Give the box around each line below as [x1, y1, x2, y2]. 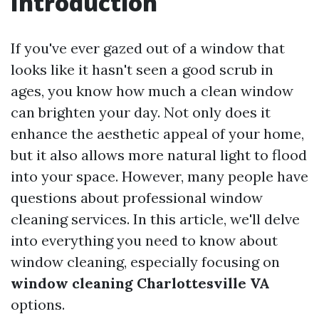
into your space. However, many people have [11, 167, 308, 185]
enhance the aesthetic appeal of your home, [11, 125, 304, 142]
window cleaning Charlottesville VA [11, 274, 270, 292]
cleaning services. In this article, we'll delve [11, 210, 300, 228]
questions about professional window [11, 189, 263, 206]
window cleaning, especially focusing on [11, 253, 280, 271]
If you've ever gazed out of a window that [11, 39, 285, 57]
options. [11, 296, 65, 313]
